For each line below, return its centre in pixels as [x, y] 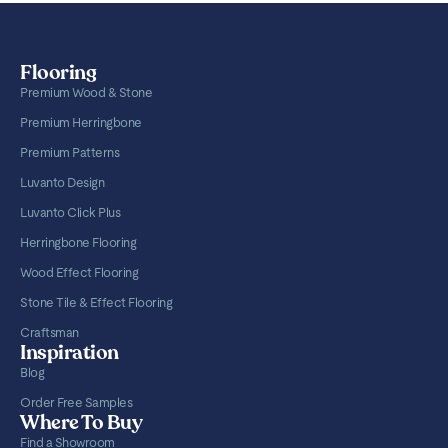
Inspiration [69, 352]
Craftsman [49, 332]
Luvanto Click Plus [70, 212]
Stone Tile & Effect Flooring [96, 302]
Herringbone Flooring [78, 242]
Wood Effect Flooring [79, 272]
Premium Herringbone [81, 122]
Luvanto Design [62, 182]
